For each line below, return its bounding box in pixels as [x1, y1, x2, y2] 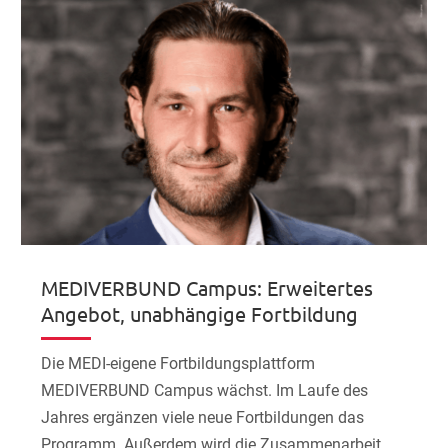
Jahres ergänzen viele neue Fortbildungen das [41, 408, 365, 428]
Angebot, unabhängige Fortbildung [41, 301, 359, 327]
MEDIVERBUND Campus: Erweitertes [41, 275, 374, 301]
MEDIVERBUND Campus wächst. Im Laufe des [41, 381, 369, 401]
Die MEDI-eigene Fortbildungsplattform [41, 354, 316, 374]
